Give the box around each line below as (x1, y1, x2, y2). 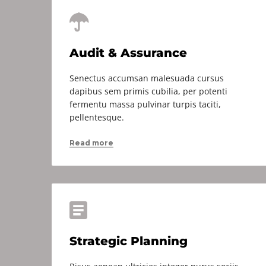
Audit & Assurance (69, 46, 187, 60)
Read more (69, 138, 113, 147)
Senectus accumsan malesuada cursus (69, 72, 224, 84)
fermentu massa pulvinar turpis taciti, (69, 99, 221, 110)
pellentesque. (69, 112, 124, 123)
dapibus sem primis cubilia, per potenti (69, 85, 227, 97)
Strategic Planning (69, 234, 188, 248)
